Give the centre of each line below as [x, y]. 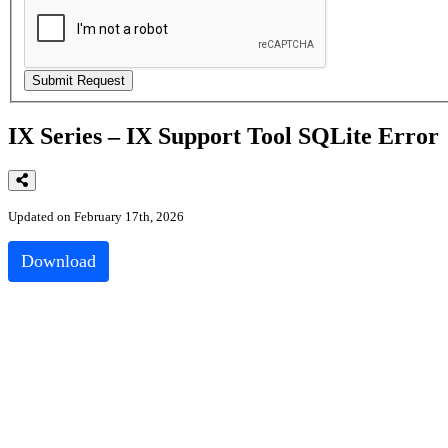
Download [58, 260]
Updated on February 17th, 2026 [96, 216]
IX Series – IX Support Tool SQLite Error [223, 135]
